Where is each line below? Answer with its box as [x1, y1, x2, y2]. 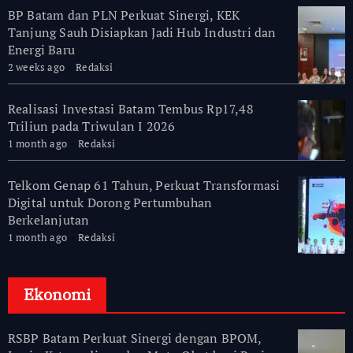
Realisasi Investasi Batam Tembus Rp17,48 [7, 100, 254, 118]
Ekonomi [23, 284, 91, 306]
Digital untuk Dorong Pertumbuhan [7, 194, 213, 212]
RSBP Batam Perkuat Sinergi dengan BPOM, [7, 329, 262, 347]
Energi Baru [7, 41, 75, 59]
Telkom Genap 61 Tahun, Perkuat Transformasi [7, 176, 281, 195]
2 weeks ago [7, 60, 65, 75]
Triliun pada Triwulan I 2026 [7, 117, 176, 136]
